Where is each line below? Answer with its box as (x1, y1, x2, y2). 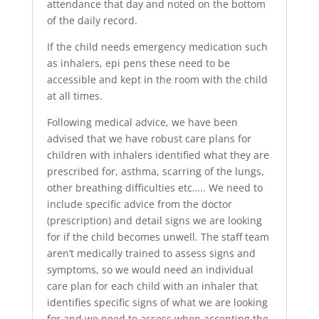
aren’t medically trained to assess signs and (46, 246, 256, 260)
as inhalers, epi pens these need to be (46, 56, 230, 70)
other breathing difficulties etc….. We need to (46, 181, 263, 194)
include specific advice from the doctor (46, 197, 232, 211)
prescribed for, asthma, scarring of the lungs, (46, 164, 264, 178)
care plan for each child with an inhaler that (46, 279, 258, 293)
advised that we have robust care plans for (46, 132, 251, 145)
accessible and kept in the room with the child (46, 73, 268, 86)
